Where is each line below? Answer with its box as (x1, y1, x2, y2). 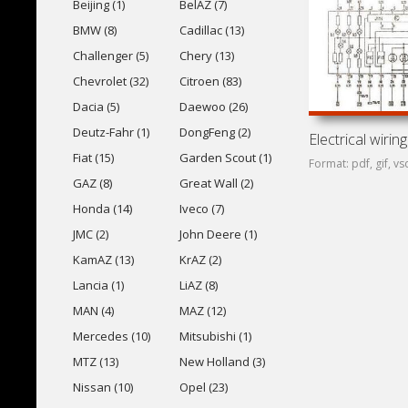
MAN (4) (73, 302, 114, 319)
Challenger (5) (73, 47, 148, 64)
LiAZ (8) (178, 277, 218, 293)
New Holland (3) (178, 353, 265, 370)
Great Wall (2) (178, 175, 253, 191)
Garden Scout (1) (178, 149, 271, 166)
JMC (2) (73, 226, 108, 242)
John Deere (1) (178, 226, 257, 242)
